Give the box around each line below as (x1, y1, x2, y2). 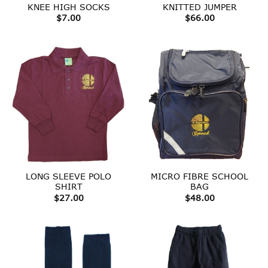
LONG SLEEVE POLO (26, 171, 111, 182)
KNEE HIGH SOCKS (27, 1, 110, 12)
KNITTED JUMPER (162, 1, 237, 12)
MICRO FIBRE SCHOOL (151, 171, 248, 182)
